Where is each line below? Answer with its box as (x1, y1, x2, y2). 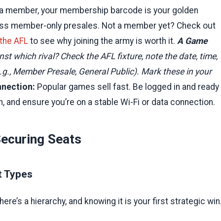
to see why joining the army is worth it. (28, 36, 177, 46)
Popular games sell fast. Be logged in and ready (35, 81, 219, 92)
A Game (177, 36, 208, 46)
